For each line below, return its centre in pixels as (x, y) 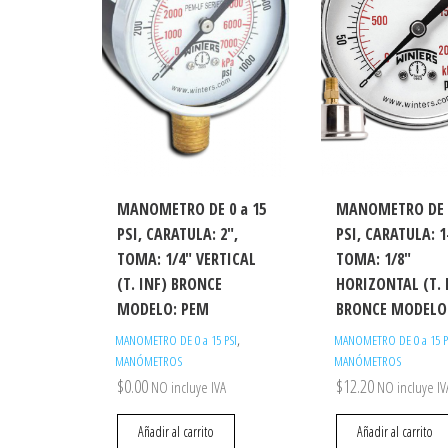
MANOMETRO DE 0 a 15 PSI (176, 340)
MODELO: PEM (163, 309)
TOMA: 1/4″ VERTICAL (186, 259)
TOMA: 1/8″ (374, 259)
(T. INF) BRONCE (169, 284)
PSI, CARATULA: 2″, (177, 234)
